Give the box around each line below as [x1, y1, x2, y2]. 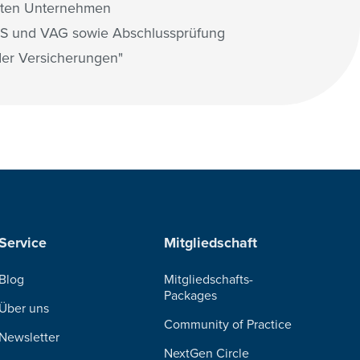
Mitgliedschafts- [164, 271, 254, 288]
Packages [164, 287, 218, 304]
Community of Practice [164, 316, 292, 333]
